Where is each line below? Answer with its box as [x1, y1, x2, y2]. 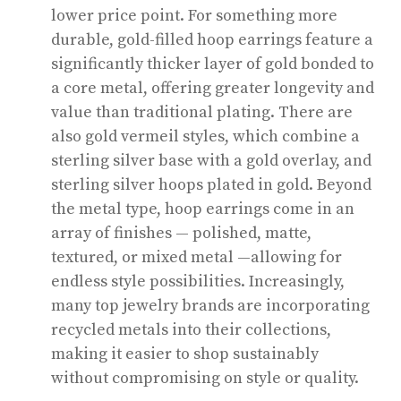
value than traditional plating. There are [50, 101, 353, 123]
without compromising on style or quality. [50, 367, 359, 388]
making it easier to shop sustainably [50, 343, 319, 364]
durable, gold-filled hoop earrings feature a [50, 29, 373, 50]
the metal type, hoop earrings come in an [50, 198, 354, 219]
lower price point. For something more [50, 4, 337, 26]
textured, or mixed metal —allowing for [50, 246, 342, 268]
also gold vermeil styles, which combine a [50, 125, 360, 147]
